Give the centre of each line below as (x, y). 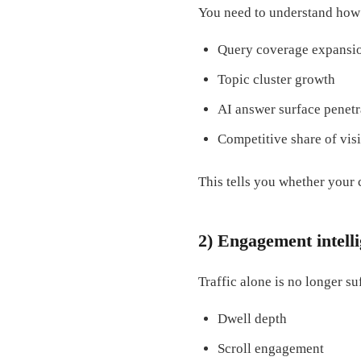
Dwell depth (252, 318)
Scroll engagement (271, 348)
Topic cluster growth (276, 80)
